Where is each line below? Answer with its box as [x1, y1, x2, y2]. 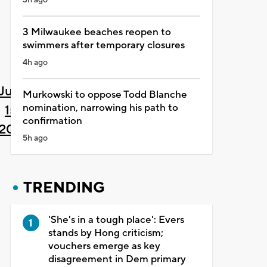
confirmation [22, 114, 82, 128]
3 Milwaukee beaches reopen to [22, 25, 171, 39]
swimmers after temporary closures [22, 38, 185, 52]
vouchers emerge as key [48, 239, 160, 253]
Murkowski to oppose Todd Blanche [22, 88, 187, 101]
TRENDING [23, 178, 105, 197]
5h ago [22, 132, 48, 144]
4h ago [22, 57, 48, 68]
